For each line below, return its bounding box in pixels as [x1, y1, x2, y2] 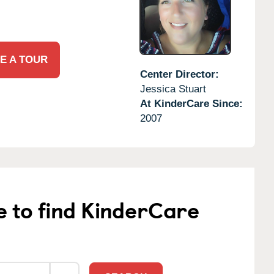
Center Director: [139, 68, 219, 80]
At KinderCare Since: [139, 97, 243, 109]
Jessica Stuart [139, 83, 206, 95]
